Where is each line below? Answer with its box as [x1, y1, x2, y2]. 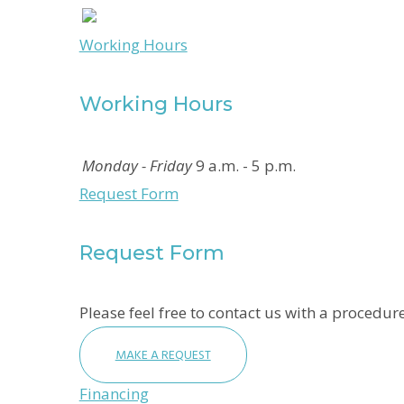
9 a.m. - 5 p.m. [195, 155, 296, 177]
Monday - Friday [81, 155, 192, 177]
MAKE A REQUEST [115, 344, 211, 365]
